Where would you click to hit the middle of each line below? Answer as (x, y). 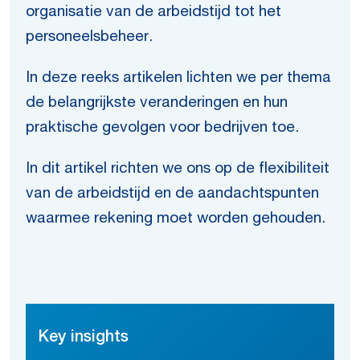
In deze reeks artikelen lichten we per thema (178, 78)
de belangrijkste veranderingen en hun (157, 103)
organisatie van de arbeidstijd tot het (153, 12)
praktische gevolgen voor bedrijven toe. (162, 128)
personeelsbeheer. (89, 37)
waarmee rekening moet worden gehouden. (176, 219)
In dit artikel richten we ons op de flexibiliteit (178, 169)
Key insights (83, 338)
